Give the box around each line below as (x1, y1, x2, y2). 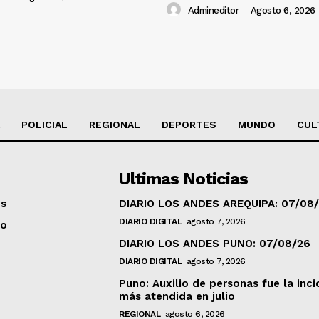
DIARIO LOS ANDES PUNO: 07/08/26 (119, 236, 311, 250)
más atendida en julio (119, 289, 236, 303)
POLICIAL (21, 118, 68, 130)
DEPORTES (162, 118, 216, 130)
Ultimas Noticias (119, 168, 249, 189)
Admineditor (187, 4, 239, 16)
